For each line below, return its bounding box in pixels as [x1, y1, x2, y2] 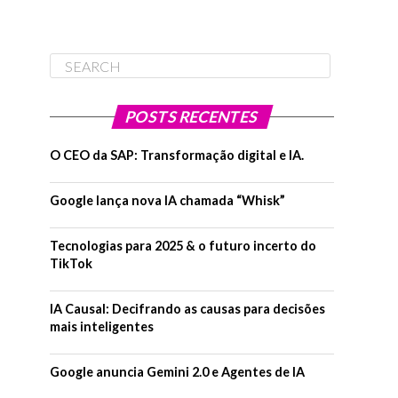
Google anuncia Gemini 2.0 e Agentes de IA [50, 364, 305, 380]
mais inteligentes [50, 319, 154, 335]
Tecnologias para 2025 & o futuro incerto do [50, 238, 316, 254]
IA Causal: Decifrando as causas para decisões [50, 301, 325, 317]
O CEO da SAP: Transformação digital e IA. [50, 147, 304, 163]
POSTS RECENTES [123, 107, 261, 127]
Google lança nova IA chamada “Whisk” [50, 193, 285, 209]
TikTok [50, 256, 92, 272]
